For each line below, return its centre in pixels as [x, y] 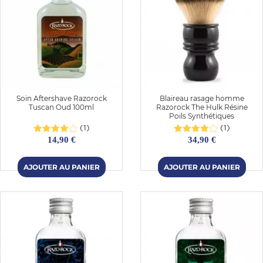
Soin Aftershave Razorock [61, 98]
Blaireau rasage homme [202, 98]
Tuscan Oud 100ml [61, 107]
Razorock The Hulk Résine [202, 107]
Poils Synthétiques [202, 116]
